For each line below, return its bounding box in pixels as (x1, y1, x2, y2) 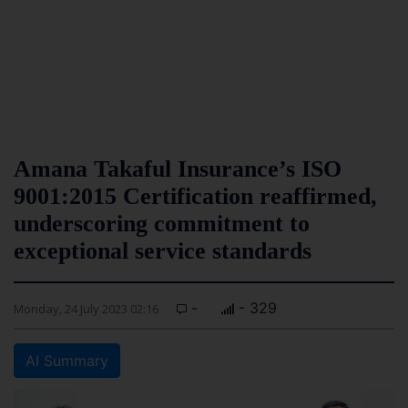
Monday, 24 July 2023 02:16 (14, 301, 158, 317)
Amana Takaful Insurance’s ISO (14, 156, 342, 182)
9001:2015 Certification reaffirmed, (14, 183, 377, 209)
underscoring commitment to (14, 210, 310, 237)
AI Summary (25, 352, 108, 370)
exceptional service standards (14, 238, 311, 264)
